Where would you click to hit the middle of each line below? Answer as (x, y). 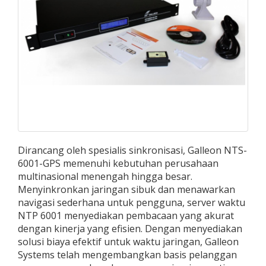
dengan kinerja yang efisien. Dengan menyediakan (130, 229)
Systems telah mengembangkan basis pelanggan (127, 255)
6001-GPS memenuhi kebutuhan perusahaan (118, 163)
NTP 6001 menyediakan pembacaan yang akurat (126, 216)
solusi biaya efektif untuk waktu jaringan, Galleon (128, 242)
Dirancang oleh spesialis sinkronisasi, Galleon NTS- (132, 150)
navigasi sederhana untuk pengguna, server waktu (132, 202)
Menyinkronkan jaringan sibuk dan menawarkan (126, 189)
